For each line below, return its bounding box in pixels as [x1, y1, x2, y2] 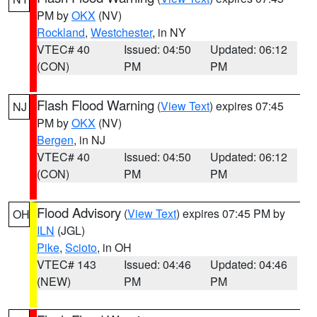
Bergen [37, 132, 74, 148]
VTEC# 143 [37, 256, 96, 272]
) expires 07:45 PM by [176, 205, 285, 221]
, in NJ [74, 132, 105, 148]
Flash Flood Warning [37, 96, 154, 114]
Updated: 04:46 [210, 256, 288, 272]
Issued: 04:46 [123, 256, 191, 272]
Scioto [65, 239, 97, 255]
